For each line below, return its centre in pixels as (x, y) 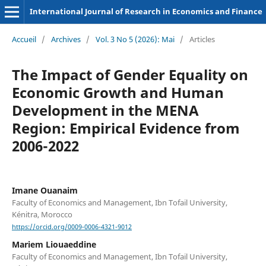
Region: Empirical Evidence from (126, 128)
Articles (202, 39)
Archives (66, 39)
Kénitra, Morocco (42, 214)
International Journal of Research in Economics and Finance (146, 11)
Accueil (24, 39)
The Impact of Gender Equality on (130, 74)
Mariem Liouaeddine (54, 245)
